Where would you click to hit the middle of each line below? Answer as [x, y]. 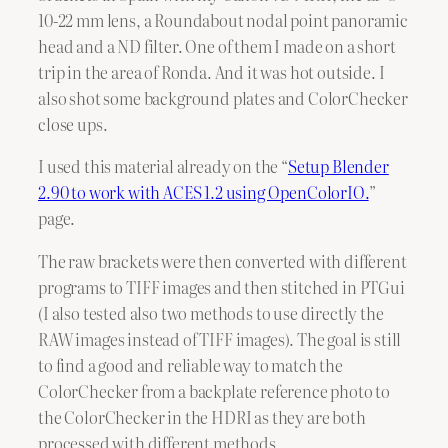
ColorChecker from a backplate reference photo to [214, 390]
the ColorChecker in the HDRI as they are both [202, 416]
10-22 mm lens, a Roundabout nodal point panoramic [223, 20]
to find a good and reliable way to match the [190, 364]
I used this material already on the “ [163, 166]
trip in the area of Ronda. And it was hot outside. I [211, 72]
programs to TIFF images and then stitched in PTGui [221, 286]
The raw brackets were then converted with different [222, 260]
